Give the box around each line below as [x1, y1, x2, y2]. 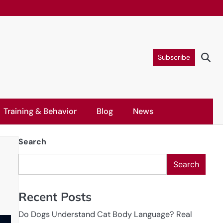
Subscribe [158, 52, 190, 62]
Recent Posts [18, 189, 92, 204]
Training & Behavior [3, 106, 77, 116]
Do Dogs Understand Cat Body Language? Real [18, 209, 192, 220]
